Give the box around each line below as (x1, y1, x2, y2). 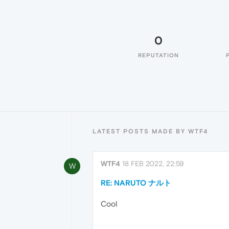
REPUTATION (138, 52, 179, 58)
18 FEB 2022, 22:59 (122, 159, 184, 168)
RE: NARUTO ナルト (101, 178, 171, 187)
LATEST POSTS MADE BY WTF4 (93, 128, 208, 135)
